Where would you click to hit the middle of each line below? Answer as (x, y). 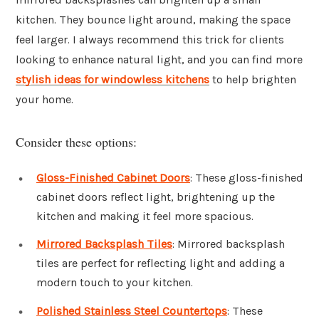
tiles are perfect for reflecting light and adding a (161, 263)
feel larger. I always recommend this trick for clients (150, 40)
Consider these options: (76, 141)
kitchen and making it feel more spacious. (145, 216)
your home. (45, 100)
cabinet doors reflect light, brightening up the (156, 197)
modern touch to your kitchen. (115, 283)
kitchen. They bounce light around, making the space (153, 20)
